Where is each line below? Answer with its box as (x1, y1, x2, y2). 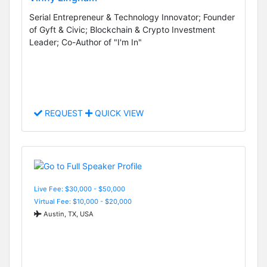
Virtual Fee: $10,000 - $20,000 (34, 197, 132, 206)
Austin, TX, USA (42, 209, 94, 218)
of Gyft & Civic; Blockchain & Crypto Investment (29, 24, 215, 35)
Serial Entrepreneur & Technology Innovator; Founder (29, 11, 235, 22)
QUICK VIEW (92, 108, 144, 119)
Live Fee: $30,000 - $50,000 (34, 184, 125, 193)
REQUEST (42, 108, 85, 119)
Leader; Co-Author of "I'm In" (29, 36, 142, 47)
